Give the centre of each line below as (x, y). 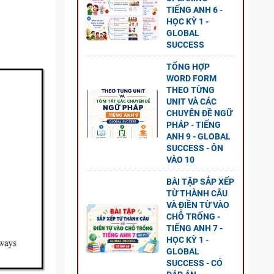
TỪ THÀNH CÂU (197, 193)
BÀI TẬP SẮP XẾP (200, 182)
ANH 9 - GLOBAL (198, 136)
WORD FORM (191, 78)
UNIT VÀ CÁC (191, 102)
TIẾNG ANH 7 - (194, 228)
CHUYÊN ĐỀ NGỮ (199, 113)
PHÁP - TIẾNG (194, 125)
